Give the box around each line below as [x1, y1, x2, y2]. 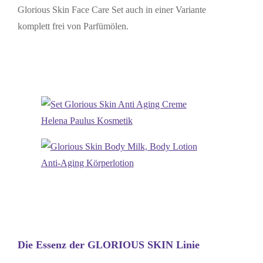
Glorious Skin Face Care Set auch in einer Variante [17, 5, 206, 15]
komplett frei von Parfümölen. [17, 21, 129, 32]
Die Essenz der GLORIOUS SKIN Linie [17, 239, 200, 251]
